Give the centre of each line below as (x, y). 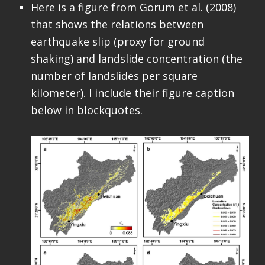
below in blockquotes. (86, 110)
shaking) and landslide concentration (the (136, 59)
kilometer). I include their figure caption (132, 93)
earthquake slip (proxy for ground (117, 42)
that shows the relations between (117, 25)
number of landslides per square (114, 76)
